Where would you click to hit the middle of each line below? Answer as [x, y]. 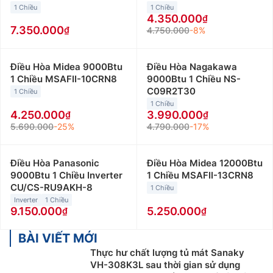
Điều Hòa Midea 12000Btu [204, 163]
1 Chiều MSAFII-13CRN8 [200, 175]
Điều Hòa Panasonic [55, 163]
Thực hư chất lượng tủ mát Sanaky [167, 252]
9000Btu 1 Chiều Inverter [66, 175]
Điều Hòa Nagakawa [192, 66]
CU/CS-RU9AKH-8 [51, 187]
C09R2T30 [171, 91]
